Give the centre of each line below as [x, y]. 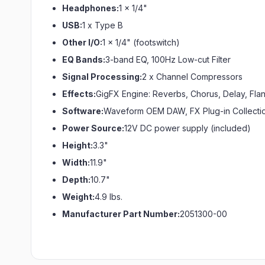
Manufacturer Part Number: [121, 214]
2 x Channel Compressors [192, 77]
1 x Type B [103, 25]
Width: [76, 162]
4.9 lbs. [109, 197]
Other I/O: [82, 42]
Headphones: [91, 8]
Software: [83, 111]
